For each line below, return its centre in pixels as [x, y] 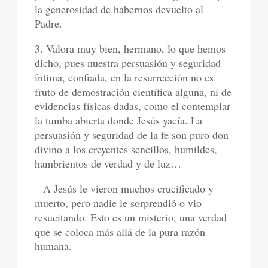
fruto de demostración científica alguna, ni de [133, 91]
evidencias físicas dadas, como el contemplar [133, 106]
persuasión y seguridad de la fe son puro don [132, 134]
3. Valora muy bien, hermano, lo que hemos [130, 48]
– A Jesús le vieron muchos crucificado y [124, 188]
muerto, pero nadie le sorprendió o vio [118, 202]
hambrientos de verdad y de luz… [108, 163]
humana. [54, 246]
